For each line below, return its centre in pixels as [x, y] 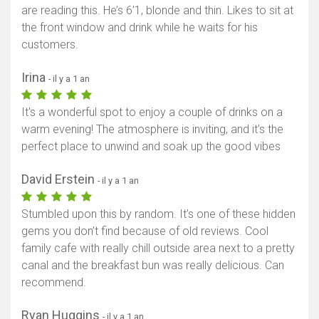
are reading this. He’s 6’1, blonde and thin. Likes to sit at [157, 10]
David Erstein [59, 179]
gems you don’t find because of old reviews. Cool [145, 231]
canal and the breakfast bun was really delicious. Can [153, 265]
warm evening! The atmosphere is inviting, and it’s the [152, 129]
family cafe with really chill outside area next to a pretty [158, 248]
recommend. [54, 282]
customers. [50, 44]
